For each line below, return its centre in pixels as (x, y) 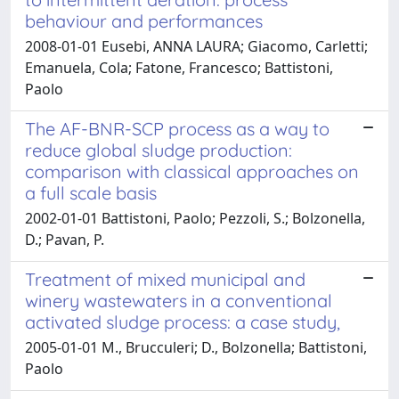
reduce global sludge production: (159, 150)
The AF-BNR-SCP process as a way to (177, 128)
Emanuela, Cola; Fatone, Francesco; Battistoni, (179, 67)
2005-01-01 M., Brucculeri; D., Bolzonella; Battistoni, (196, 347)
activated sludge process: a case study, (183, 322)
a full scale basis (91, 192)
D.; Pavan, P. (65, 239)
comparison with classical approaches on (192, 171)
